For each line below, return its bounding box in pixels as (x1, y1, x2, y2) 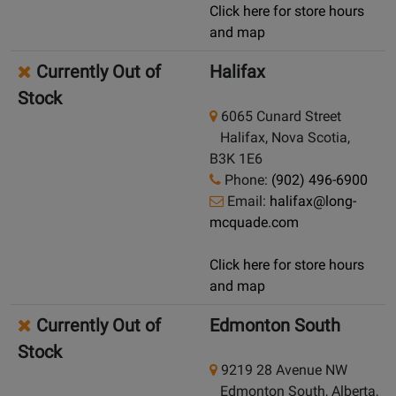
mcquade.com (209, 214, 299, 232)
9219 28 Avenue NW (217, 362, 347, 379)
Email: (224, 193, 270, 210)
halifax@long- (270, 193, 356, 210)
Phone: (221, 171, 271, 189)
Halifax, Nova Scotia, (209, 129, 350, 147)
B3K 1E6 (209, 150, 263, 168)
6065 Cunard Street (217, 108, 341, 126)
